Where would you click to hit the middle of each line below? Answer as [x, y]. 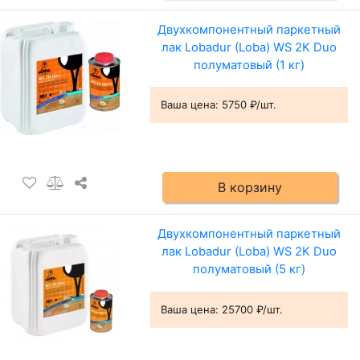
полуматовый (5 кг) [249, 270]
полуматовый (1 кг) [249, 65]
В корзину [250, 188]
